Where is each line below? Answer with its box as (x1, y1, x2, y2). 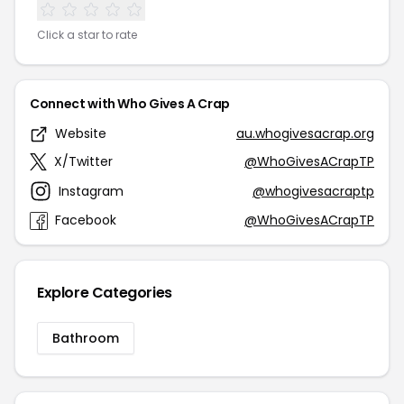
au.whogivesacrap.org (236, 124, 374, 142)
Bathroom (52, 329, 119, 347)
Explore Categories (37, 282, 172, 303)
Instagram (59, 181, 124, 200)
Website (55, 124, 106, 142)
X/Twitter (54, 152, 113, 170)
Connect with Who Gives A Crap (30, 95, 230, 113)
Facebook (55, 211, 116, 229)
